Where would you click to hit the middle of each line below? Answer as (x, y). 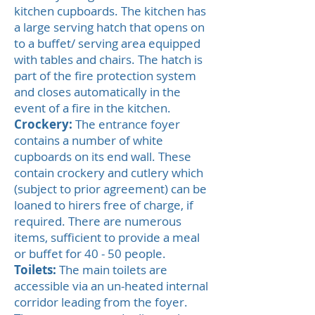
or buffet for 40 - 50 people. (90, 253)
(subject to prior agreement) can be (110, 189)
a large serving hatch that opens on (109, 27)
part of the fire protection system (105, 76)
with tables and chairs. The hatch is (108, 59)
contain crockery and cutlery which (109, 173)
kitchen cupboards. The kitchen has (110, 11)
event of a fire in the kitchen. (92, 108)
